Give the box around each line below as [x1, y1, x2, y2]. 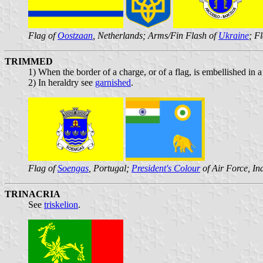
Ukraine [218, 30, 249, 41]
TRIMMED [5, 56, 53, 66]
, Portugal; [89, 163, 131, 173]
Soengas [58, 163, 89, 173]
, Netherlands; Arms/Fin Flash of [93, 30, 218, 41]
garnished [95, 77, 131, 87]
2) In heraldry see [28, 77, 95, 87]
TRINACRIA [5, 188, 60, 199]
